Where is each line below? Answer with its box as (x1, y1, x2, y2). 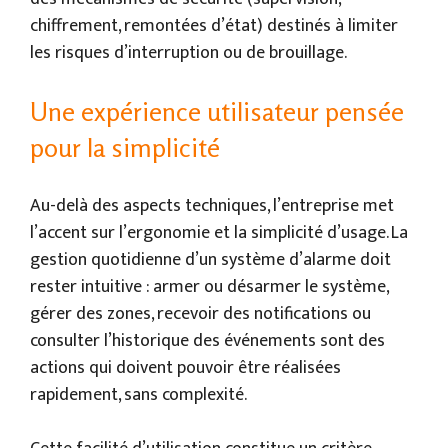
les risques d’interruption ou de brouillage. (30, 37, 347, 68)
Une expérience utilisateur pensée (30, 95, 404, 127)
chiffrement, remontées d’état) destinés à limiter (30, 10, 398, 41)
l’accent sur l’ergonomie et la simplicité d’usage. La (30, 217, 408, 248)
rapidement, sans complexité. (30, 379, 247, 410)
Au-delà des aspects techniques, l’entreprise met (30, 190, 394, 221)
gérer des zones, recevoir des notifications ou (30, 298, 371, 329)
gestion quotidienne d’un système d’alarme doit (30, 244, 391, 275)
